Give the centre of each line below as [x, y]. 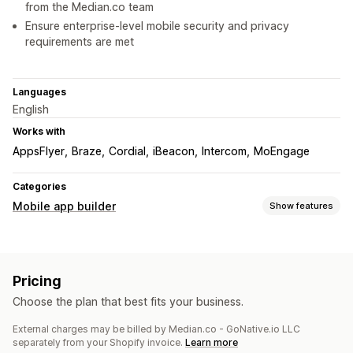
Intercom [224, 151]
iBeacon [174, 151]
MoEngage [282, 151]
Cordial [127, 151]
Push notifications [59, 292]
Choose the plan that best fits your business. [128, 302]
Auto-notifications [63, 313]
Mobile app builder [64, 206]
